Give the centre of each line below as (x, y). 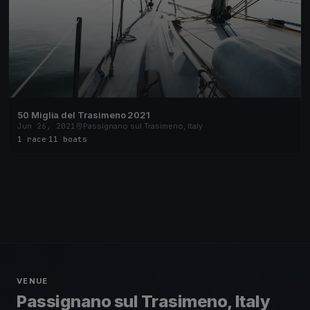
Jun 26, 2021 (46, 126)
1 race (32, 139)
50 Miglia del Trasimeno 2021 (84, 115)
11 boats (68, 139)
